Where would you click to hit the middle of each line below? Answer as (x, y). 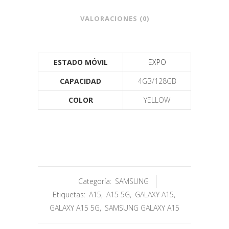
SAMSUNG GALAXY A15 (142, 208)
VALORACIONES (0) (114, 18)
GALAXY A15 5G (75, 208)
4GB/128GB (157, 81)
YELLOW (157, 100)
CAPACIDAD (81, 81)
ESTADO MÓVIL (81, 62)
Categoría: (96, 181)
